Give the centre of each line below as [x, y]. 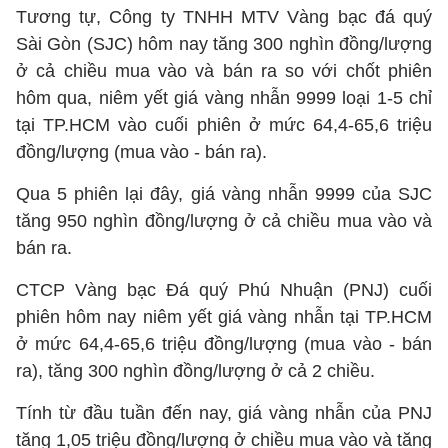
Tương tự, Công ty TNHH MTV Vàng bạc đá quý [224, 17]
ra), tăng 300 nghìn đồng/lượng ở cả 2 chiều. [195, 371]
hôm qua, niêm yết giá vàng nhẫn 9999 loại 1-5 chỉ [224, 98]
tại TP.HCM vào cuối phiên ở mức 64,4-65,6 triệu [224, 125]
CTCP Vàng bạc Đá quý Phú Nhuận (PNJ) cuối [224, 290]
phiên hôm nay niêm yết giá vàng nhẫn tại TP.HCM [224, 317]
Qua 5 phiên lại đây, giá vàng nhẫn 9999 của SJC [224, 194]
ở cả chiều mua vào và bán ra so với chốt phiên [224, 71]
